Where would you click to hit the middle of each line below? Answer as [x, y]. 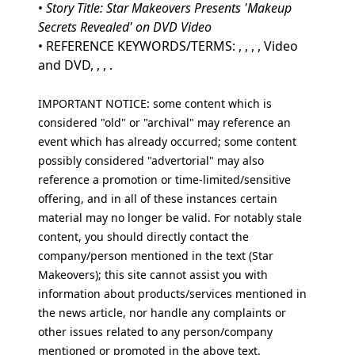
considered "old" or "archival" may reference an [164, 122]
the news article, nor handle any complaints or [162, 313]
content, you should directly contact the [143, 237]
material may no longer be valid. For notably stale [170, 218]
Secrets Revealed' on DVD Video [125, 27]
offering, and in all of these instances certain [158, 198]
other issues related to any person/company [155, 332]
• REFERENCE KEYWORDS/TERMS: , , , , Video [168, 46]
